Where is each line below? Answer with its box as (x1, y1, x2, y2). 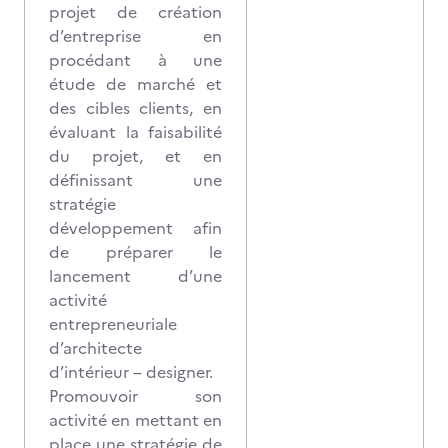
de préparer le (49, 240, 222, 264)
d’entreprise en (49, 24, 222, 48)
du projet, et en (49, 144, 222, 168)
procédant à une (49, 48, 222, 72)
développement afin (49, 216, 222, 240)
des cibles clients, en (49, 96, 222, 120)
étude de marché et (49, 72, 222, 96)
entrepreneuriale (49, 312, 177, 336)
